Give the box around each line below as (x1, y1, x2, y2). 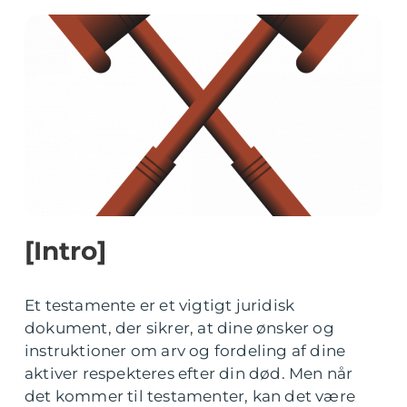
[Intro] (25, 235, 106, 266)
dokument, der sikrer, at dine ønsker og (25, 319, 334, 337)
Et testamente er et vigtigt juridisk (25, 296, 295, 314)
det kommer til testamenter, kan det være (25, 387, 356, 405)
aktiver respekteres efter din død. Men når (25, 364, 353, 382)
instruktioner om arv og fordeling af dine (25, 342, 346, 360)
